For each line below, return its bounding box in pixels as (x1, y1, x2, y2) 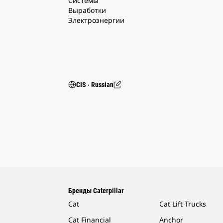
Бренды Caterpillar (68, 187, 124, 195)
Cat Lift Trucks (159, 199, 207, 209)
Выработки (68, 5, 106, 15)
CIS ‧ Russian (76, 81, 113, 89)
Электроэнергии (68, 15, 124, 25)
